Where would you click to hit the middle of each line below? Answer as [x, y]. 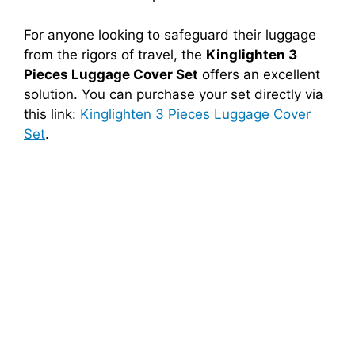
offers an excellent [259, 74]
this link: [52, 114]
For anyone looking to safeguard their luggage [170, 34]
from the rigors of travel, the [115, 54]
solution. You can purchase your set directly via [174, 94]
